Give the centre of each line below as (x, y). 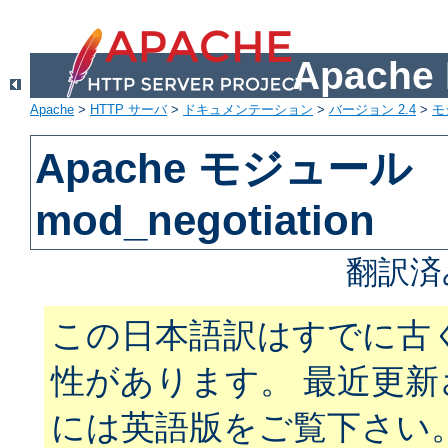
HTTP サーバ (128, 110)
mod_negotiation (205, 221)
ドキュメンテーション (248, 110)
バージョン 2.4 (372, 110)
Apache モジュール (224, 169)
